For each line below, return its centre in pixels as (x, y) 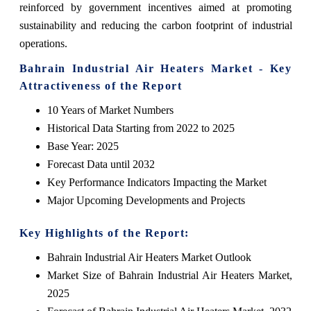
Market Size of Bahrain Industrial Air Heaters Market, (169, 276)
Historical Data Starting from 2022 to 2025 (141, 128)
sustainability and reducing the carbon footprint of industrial (155, 26)
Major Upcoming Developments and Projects (146, 201)
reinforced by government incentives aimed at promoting (155, 8)
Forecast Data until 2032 (101, 165)
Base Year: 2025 (83, 146)
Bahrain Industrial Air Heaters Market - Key (155, 69)
